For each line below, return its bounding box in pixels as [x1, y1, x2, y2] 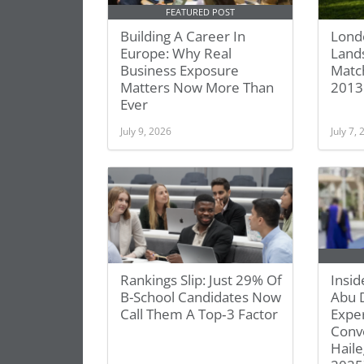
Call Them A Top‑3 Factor [120, 305, 278, 323]
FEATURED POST [166, 6, 236, 18]
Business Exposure [120, 61, 239, 80]
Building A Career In [120, 27, 245, 45]
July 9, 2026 [120, 124, 171, 137]
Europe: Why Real [120, 44, 232, 63]
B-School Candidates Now [120, 288, 281, 306]
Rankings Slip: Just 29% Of [120, 271, 282, 289]
